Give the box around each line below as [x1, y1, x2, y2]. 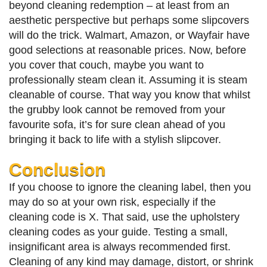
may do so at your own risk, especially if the [9, 196, 216, 209]
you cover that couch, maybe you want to [9, 59, 204, 72]
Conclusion [9, 159, 105, 180]
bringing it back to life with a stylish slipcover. [9, 133, 221, 146]
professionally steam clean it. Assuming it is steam [9, 74, 247, 86]
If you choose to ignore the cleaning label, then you [9, 181, 251, 194]
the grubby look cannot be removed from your [9, 104, 225, 116]
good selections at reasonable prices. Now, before [9, 44, 246, 57]
